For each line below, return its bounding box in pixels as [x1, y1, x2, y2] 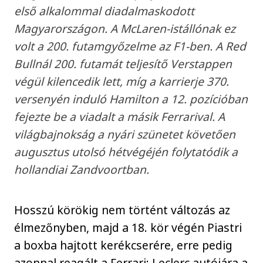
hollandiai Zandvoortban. [14, 161, 150, 178]
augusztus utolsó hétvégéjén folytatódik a [14, 144, 238, 160]
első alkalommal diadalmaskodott [14, 3, 195, 19]
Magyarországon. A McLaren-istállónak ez [14, 21, 236, 37]
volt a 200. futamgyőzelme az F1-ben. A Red [14, 38, 247, 55]
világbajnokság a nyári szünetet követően [14, 126, 236, 143]
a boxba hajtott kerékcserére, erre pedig [14, 237, 233, 253]
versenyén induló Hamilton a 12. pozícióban [14, 91, 248, 107]
